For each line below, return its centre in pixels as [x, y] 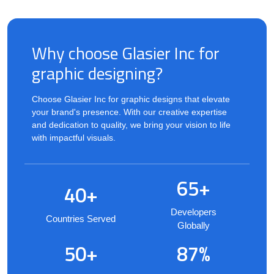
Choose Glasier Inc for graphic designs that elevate [131, 99]
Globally [193, 226]
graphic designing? [97, 73]
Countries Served [81, 219]
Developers [193, 212]
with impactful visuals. [74, 138]
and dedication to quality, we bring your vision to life [131, 125]
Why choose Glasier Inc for [126, 53]
